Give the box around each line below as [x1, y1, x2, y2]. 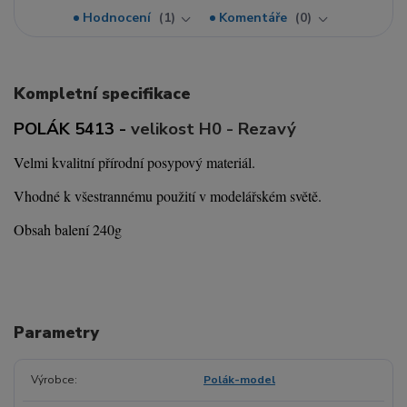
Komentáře [219, 9, 292, 27]
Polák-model [203, 372, 275, 388]
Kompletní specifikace [14, 83, 191, 105]
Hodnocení [83, 9, 155, 27]
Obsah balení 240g [14, 219, 122, 239]
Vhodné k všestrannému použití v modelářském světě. [14, 185, 322, 205]
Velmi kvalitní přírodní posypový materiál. [14, 152, 255, 172]
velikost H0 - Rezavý [131, 116, 296, 141]
